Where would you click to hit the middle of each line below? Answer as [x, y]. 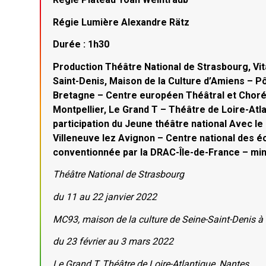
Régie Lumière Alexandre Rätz [121, 22]
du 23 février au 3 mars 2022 [113, 242]
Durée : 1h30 [81, 45]
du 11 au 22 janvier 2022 [105, 197]
